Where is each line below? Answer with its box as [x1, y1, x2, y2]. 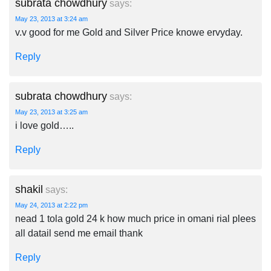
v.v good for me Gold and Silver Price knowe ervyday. [15, 27, 243, 38]
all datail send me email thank [15, 228, 143, 238]
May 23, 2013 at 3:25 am [15, 108, 88, 116]
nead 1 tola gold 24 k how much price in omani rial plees [15, 214, 256, 224]
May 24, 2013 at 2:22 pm [15, 201, 88, 209]
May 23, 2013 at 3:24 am [15, 15, 88, 22]
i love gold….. [15, 120, 74, 131]
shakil [15, 183, 43, 195]
